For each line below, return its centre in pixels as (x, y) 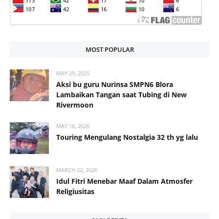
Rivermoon (75, 105)
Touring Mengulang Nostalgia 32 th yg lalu (127, 137)
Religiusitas (75, 191)
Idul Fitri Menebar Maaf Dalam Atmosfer (124, 181)
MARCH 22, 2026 (77, 170)
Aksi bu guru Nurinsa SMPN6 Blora (115, 84)
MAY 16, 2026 (73, 126)
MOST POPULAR (109, 49)
